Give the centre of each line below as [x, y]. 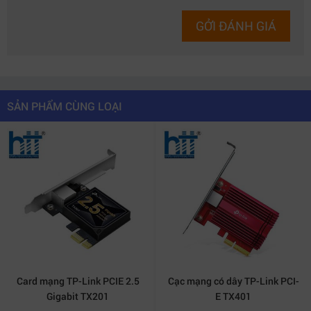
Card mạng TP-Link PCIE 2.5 [78, 281]
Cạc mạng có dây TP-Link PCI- [233, 281]
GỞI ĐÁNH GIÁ [236, 26]
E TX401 [233, 296]
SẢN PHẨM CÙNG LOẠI [65, 106]
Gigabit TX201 [78, 296]
